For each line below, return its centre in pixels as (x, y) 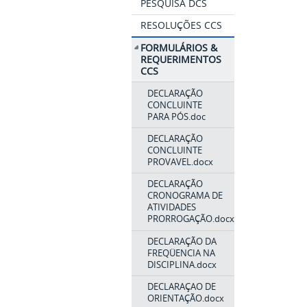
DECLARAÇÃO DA (182, 241)
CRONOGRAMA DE (185, 196)
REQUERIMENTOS (181, 59)
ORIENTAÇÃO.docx (185, 298)
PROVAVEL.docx (180, 161)
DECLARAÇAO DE (181, 287)
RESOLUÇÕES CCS (182, 25)
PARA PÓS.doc (176, 116)
